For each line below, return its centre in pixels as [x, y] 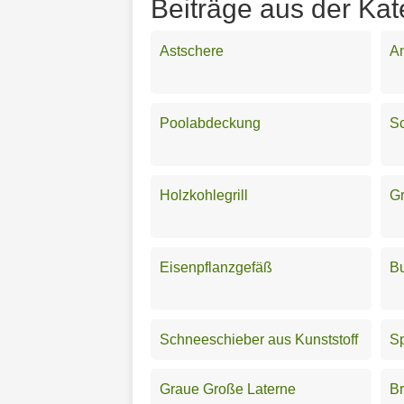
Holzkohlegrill [204, 195]
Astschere [192, 50]
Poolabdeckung [210, 123]
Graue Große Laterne [228, 389]
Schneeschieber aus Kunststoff [259, 339]
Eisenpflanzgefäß [216, 267]
